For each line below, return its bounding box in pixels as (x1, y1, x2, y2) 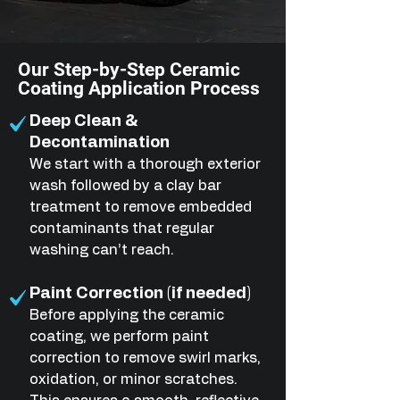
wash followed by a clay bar (29, 179, 221, 193)
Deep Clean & (29, 113, 137, 129)
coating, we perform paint (29, 329, 209, 344)
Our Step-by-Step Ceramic (18, 59, 240, 80)
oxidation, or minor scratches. (29, 372, 237, 387)
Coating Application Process (18, 78, 260, 99)
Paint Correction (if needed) (29, 286, 251, 302)
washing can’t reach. (29, 243, 174, 257)
